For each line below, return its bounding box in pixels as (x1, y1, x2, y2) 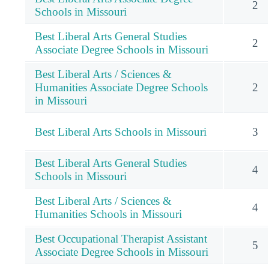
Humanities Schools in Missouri (35, 207, 182, 220)
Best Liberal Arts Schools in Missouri (35, 125, 207, 138)
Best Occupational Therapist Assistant (35, 232, 207, 245)
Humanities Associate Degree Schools (35, 80, 208, 94)
